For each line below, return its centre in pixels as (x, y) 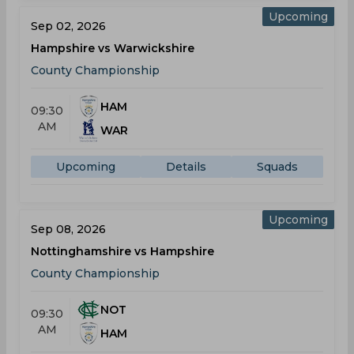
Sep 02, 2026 (68, 26)
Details (186, 167)
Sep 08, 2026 (68, 229)
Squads (277, 167)
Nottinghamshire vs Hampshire (122, 251)
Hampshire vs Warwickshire (113, 48)
